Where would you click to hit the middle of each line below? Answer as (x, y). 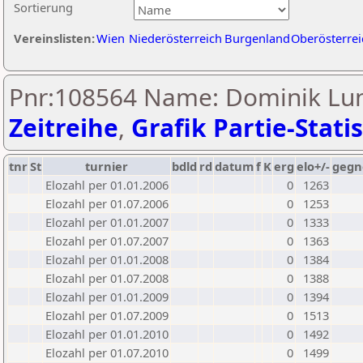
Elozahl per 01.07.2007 (107, 241)
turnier (107, 166)
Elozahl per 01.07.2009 (107, 315)
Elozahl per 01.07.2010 (107, 352)
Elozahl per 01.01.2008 (107, 259)
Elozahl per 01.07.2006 (107, 203)
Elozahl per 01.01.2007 (107, 222)
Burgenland (257, 38)
